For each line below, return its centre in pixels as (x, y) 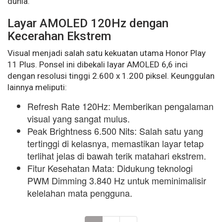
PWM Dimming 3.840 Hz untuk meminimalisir (117, 180)
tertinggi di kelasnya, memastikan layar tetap (115, 143)
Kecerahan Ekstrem (59, 36)
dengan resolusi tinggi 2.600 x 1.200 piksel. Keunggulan (111, 76)
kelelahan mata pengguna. (80, 193)
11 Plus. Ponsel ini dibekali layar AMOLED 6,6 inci (98, 64)
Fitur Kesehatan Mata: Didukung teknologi (110, 168)
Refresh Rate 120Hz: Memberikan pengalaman (120, 106)
